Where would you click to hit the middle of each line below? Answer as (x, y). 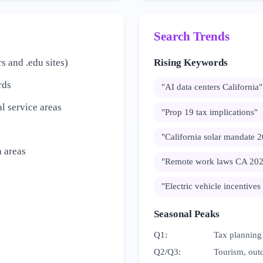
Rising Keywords (191, 63)
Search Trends (192, 37)
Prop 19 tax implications (210, 112)
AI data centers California (212, 87)
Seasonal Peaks (187, 214)
